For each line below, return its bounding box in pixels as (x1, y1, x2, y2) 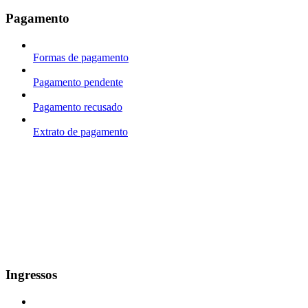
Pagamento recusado (33, 100, 122, 113)
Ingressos (5, 267, 57, 283)
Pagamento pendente (33, 76, 123, 88)
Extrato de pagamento (33, 125, 128, 137)
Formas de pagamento (33, 51, 129, 63)
